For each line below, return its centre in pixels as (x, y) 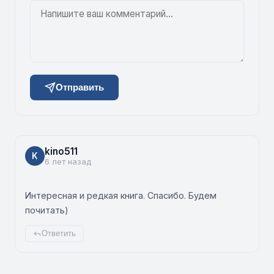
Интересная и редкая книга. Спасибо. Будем (121, 195)
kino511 (61, 151)
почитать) (47, 210)
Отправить (80, 87)
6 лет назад (68, 161)
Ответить (59, 234)
